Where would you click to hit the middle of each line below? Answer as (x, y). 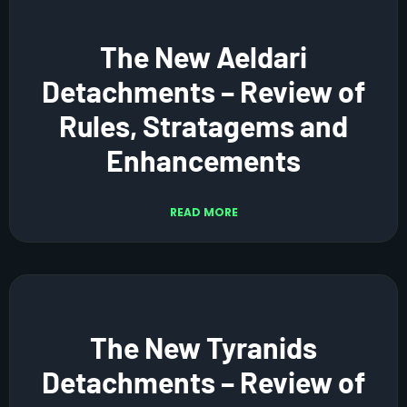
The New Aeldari (203, 56)
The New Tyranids (203, 347)
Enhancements (203, 159)
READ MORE (203, 212)
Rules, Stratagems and (203, 125)
